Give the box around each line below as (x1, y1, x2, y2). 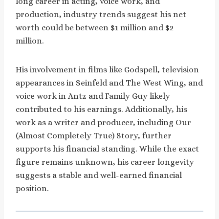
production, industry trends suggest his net (16, 9, 186, 19)
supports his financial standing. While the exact (16, 144, 199, 153)
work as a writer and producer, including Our (16, 117, 191, 127)
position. (16, 183, 49, 193)
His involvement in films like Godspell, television (16, 65, 199, 74)
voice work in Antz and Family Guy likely (16, 91, 170, 101)
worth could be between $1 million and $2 (16, 22, 174, 32)
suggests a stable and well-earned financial (16, 170, 182, 180)
